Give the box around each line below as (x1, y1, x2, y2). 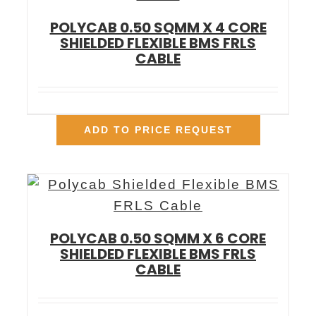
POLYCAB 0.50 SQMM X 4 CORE (49, 18, 267, 38)
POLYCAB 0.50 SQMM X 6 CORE (50, 229, 266, 249)
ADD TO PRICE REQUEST (83, 124, 233, 136)
